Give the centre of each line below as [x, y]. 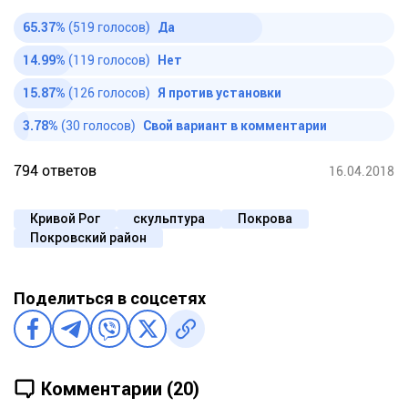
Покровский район [88, 238]
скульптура [169, 219]
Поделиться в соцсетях [110, 299]
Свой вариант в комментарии [235, 126]
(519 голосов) [111, 28]
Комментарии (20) [120, 388]
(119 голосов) [111, 61]
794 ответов [55, 171]
